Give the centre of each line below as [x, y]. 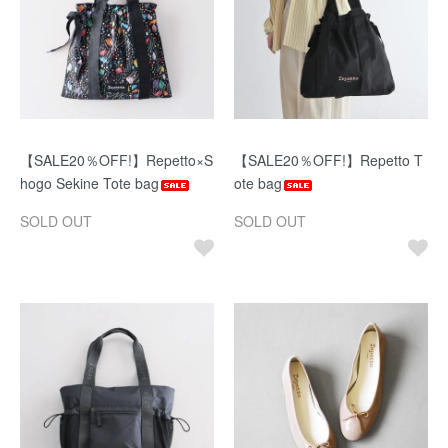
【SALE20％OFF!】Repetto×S [116, 160]
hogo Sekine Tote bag [89, 183]
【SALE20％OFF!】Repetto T [328, 160]
